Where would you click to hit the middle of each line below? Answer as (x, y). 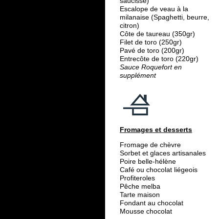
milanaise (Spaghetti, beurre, (164, 17)
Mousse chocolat (146, 211)
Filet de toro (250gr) (152, 42)
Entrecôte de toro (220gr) (159, 59)
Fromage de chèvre (150, 145)
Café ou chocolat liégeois (159, 170)
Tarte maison (142, 195)
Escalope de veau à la (154, 9)
